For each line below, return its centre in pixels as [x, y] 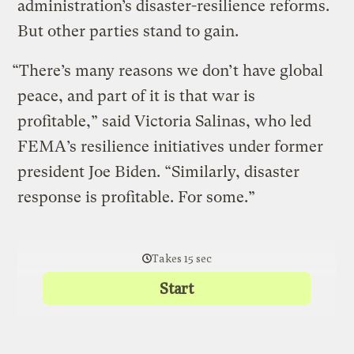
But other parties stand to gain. [132, 31]
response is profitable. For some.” [137, 197]
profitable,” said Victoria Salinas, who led [165, 121]
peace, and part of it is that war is [137, 96]
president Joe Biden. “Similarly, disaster [159, 171]
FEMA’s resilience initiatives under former [171, 146]
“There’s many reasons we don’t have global [168, 70]
